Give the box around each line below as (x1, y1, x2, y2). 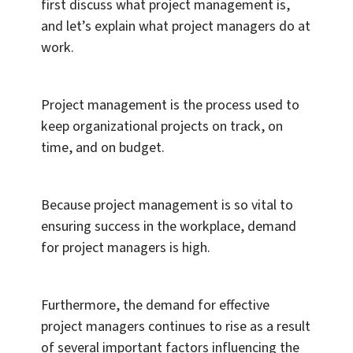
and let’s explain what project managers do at (41, 17, 310, 37)
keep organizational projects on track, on (41, 117, 283, 137)
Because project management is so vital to (41, 195, 293, 216)
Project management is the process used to (41, 95, 299, 116)
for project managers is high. (41, 238, 210, 258)
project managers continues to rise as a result (41, 317, 310, 337)
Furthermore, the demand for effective (41, 295, 269, 316)
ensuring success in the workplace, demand (41, 217, 296, 237)
